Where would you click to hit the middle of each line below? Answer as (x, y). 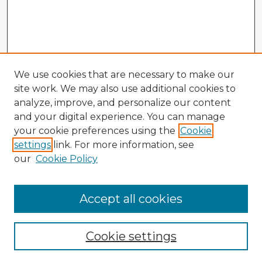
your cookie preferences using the (95, 131)
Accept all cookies (131, 199)
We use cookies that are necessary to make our (124, 75)
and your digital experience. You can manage (120, 117)
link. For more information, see (123, 145)
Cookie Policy (67, 159)
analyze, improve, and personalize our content (123, 103)
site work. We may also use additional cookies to (125, 89)
